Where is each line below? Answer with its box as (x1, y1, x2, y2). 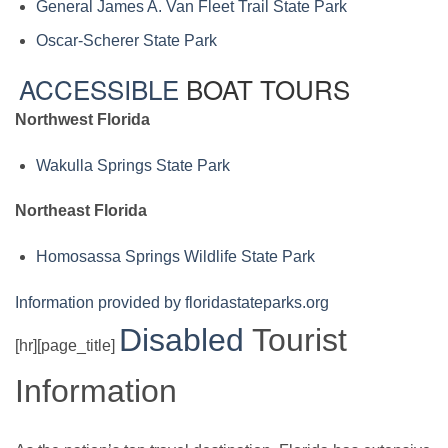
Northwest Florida (15, 110, 150, 128)
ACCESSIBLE (19, 69, 179, 107)
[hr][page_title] (15, 337, 119, 355)
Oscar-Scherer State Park (35, 32, 217, 50)
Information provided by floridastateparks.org (15, 294, 329, 312)
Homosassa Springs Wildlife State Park (35, 248, 315, 266)
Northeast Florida (15, 202, 147, 220)
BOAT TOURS (179, 69, 357, 107)
